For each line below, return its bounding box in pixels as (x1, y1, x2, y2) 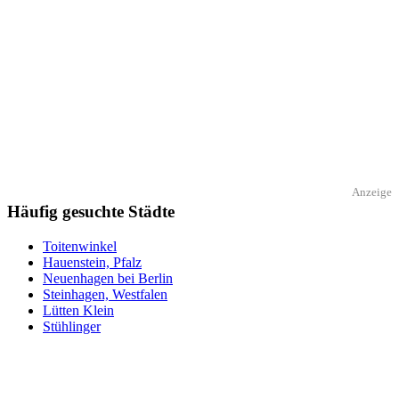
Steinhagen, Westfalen (43, 286, 167, 302)
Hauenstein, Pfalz (43, 254, 142, 270)
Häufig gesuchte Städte (7, 201, 175, 221)
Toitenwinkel (43, 238, 117, 254)
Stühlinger (43, 318, 101, 334)
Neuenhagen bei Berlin (43, 270, 173, 286)
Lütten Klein (43, 302, 114, 318)
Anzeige (352, 185, 392, 199)
